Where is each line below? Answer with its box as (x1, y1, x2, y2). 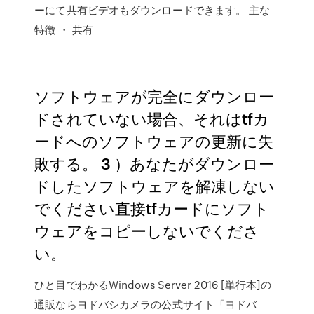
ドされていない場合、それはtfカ (34, 107, 270, 129)
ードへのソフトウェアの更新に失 (34, 130, 274, 151)
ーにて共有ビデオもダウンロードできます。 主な (34, 2, 271, 18)
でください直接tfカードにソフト (34, 197, 270, 219)
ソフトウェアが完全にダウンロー (34, 85, 275, 107)
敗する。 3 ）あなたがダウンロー (34, 152, 275, 174)
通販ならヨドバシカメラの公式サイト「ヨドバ (34, 296, 257, 312)
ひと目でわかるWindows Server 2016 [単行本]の (34, 277, 272, 292)
